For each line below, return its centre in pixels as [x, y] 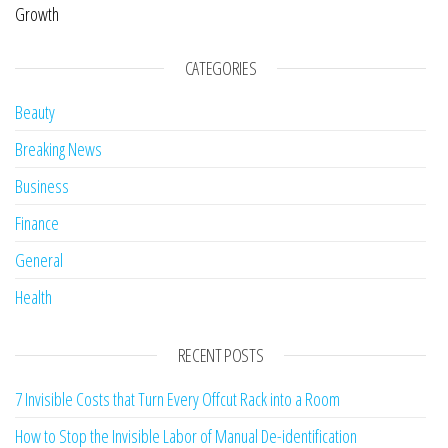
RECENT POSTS [220, 355]
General [39, 260]
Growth [37, 14]
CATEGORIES [220, 68]
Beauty [35, 112]
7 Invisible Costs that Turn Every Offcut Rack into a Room [177, 399]
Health [33, 297]
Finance [37, 223]
